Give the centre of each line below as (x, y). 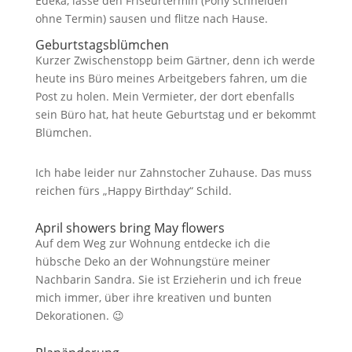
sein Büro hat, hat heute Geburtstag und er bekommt (175, 114)
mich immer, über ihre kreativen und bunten (153, 297)
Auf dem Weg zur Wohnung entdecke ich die (152, 243)
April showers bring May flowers (130, 228)
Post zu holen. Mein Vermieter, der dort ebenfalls (165, 96)
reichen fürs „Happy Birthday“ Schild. (133, 191)
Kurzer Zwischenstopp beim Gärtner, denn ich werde (175, 60)
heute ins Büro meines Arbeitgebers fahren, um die (171, 78)
